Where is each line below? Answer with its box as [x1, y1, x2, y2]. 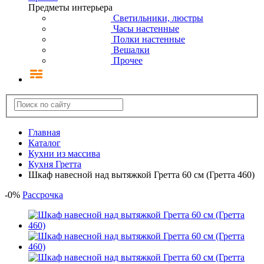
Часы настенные [113, 23, 179, 34]
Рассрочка [22, 190, 63, 200]
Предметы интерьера [28, 2, 113, 12]
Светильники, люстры [113, 12, 203, 23]
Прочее [113, 55, 143, 65]
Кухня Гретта [28, 159, 81, 170]
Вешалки [113, 44, 150, 55]
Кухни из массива [28, 148, 100, 159]
